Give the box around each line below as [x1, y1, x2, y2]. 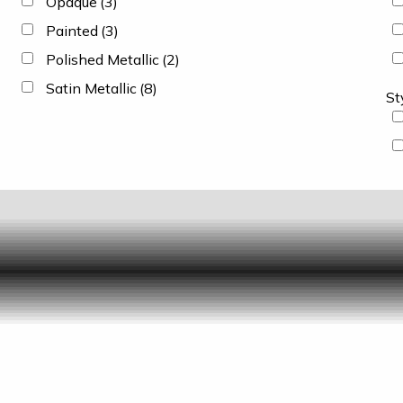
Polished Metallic [45, 50, 159, 68]
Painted [45, 22, 98, 40]
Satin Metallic [45, 79, 137, 97]
